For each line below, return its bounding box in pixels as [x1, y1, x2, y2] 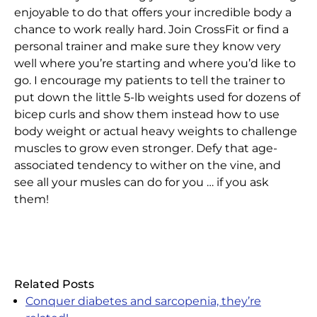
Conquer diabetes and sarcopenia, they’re [25, 294, 261, 308]
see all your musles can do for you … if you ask [14, 175, 269, 189]
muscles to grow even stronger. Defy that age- [14, 141, 277, 155]
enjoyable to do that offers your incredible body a [14, 5, 292, 19]
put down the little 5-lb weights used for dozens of [14, 90, 300, 104]
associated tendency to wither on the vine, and [14, 158, 281, 172]
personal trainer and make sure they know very [14, 39, 281, 53]
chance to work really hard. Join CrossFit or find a [14, 22, 289, 36]
